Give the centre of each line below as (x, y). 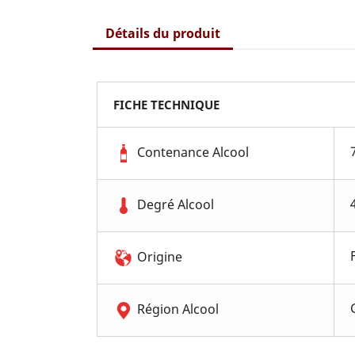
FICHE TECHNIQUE (166, 105)
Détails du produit (163, 33)
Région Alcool (178, 309)
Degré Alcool (176, 204)
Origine (160, 256)
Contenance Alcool (193, 152)
